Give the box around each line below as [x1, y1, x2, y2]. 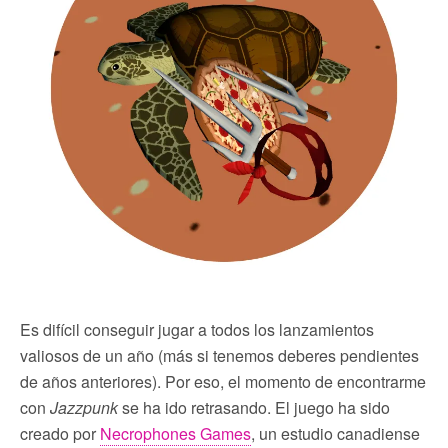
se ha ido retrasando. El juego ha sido [118, 395, 390, 419]
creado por [20, 421, 100, 445]
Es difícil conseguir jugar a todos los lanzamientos [20, 317, 374, 341]
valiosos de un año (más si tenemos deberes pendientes [20, 343, 419, 367]
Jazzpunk [50, 395, 118, 419]
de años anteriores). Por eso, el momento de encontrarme [20, 369, 426, 393]
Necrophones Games [100, 421, 251, 445]
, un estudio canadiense [251, 421, 420, 445]
